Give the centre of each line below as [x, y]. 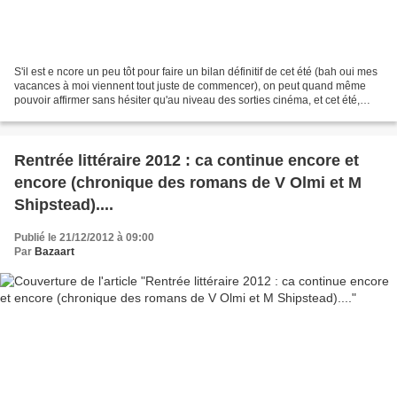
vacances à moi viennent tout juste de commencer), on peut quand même [190, 86]
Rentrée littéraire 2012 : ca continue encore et [187, 161]
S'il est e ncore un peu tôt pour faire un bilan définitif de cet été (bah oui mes [196, 72]
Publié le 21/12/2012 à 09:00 [84, 238]
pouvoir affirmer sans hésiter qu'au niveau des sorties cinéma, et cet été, [187, 101]
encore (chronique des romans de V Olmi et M [188, 183]
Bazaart [54, 252]
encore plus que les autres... [82, 115]
